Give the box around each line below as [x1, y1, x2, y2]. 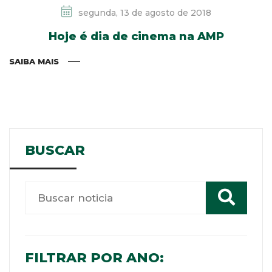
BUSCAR [25, 141, 85, 158]
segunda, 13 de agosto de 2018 [75, 7, 211, 18]
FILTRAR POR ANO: [25, 249, 164, 266]
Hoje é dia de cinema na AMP [48, 29, 224, 43]
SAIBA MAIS [9, 56, 59, 66]
